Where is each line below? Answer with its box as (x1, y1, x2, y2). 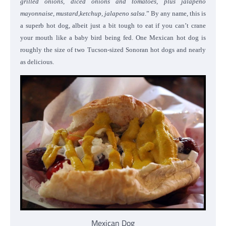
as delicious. (20, 58, 54, 66)
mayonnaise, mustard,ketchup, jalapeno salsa (20, 9, 145, 17)
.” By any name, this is (145, 9, 206, 17)
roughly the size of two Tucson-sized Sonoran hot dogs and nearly (20, 45, 206, 53)
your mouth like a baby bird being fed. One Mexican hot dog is (20, 33, 206, 41)
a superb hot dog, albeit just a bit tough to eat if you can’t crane (20, 21, 206, 29)
